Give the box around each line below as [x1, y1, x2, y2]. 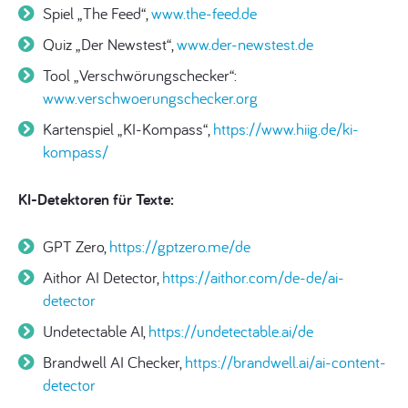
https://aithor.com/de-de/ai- [162, 267, 344, 288]
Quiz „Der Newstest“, [43, 34, 177, 55]
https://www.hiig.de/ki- [213, 118, 359, 139]
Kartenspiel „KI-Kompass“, [43, 118, 213, 139]
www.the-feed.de [151, 3, 257, 24]
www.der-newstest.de [177, 34, 313, 55]
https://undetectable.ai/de [148, 321, 313, 342]
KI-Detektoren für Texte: [18, 189, 174, 209]
